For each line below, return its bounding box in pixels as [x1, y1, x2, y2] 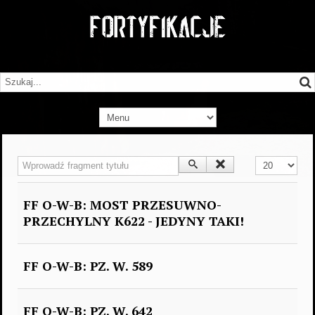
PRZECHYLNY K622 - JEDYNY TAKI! [23, 212, 244, 229]
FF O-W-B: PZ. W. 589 [23, 257, 153, 274]
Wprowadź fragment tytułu [18, 156, 127, 169]
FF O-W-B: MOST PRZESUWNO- [23, 196, 221, 213]
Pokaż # [255, 156, 287, 169]
